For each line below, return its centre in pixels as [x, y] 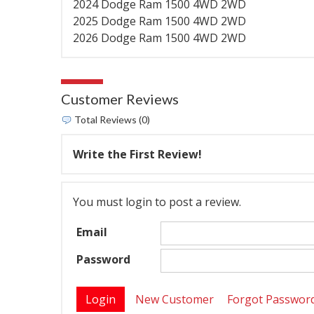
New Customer [175, 300]
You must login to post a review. [157, 202]
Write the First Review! [137, 155]
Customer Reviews [120, 99]
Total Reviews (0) [111, 120]
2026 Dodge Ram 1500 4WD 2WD [159, 38]
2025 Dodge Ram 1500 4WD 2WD [159, 21]
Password [103, 259]
